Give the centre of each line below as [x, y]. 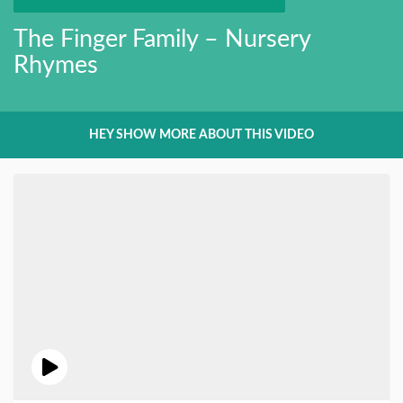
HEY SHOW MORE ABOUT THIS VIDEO [201, 134]
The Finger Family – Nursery [162, 39]
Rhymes [56, 65]
